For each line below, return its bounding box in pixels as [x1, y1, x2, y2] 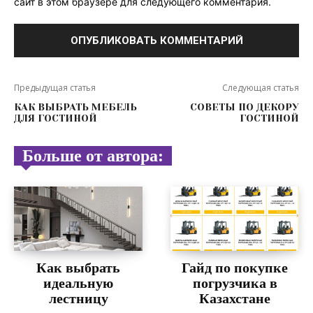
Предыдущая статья [14, 81, 96, 94]
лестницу [48, 290, 108, 306]
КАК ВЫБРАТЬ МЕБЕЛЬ [14, 101, 137, 112]
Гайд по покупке [182, 259, 288, 275]
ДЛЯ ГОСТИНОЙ [14, 112, 97, 124]
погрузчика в [192, 275, 277, 291]
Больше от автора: [22, 146, 163, 165]
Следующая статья [221, 81, 299, 94]
